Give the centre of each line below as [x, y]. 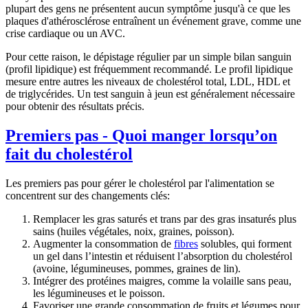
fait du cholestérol [69, 154]
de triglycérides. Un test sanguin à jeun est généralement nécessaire [150, 94]
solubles [217, 243]
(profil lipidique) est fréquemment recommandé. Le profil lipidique [149, 69]
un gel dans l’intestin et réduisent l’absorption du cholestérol [163, 256]
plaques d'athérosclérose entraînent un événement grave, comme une [153, 21]
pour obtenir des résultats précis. [75, 107]
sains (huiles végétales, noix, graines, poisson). [134, 231]
